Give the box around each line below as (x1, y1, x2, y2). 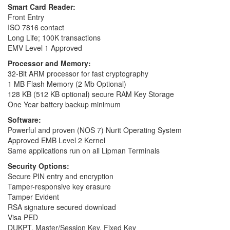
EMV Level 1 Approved (8, 42, 82, 53)
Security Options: (8, 160, 69, 171)
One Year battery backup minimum (8, 99, 121, 109)
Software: (8, 114, 41, 125)
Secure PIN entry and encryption (8, 170, 113, 181)
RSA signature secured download (8, 201, 116, 212)
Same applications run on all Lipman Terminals (8, 145, 160, 156)
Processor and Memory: (8, 57, 91, 68)
